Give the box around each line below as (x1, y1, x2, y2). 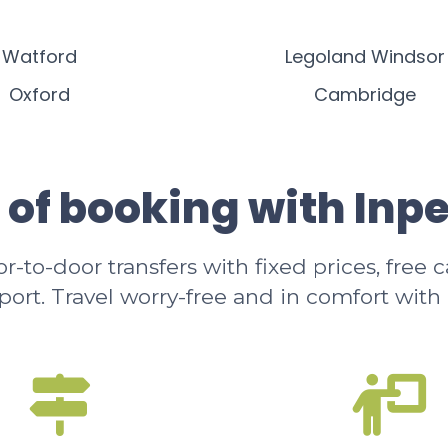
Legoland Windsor (284, 44, 445, 69)
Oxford (9, 82, 70, 107)
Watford (2, 44, 77, 69)
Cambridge (313, 82, 416, 107)
